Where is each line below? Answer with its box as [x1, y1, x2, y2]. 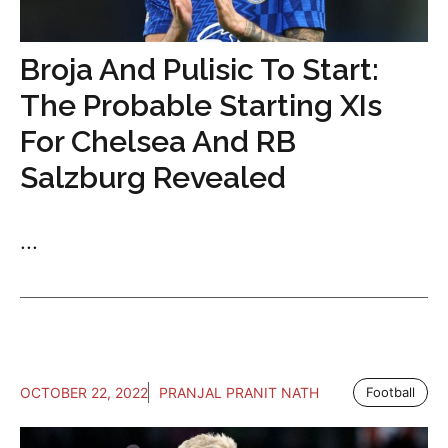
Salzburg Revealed [20, 159, 286, 195]
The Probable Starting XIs [20, 87, 382, 123]
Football [366, 383, 415, 400]
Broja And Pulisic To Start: [20, 51, 379, 87]
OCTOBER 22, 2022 [20, 383, 148, 401]
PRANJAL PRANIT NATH [159, 383, 319, 401]
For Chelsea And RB [20, 123, 296, 159]
